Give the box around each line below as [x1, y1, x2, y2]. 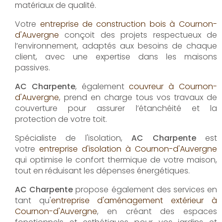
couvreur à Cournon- [129, 80, 217, 92]
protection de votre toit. [15, 113, 107, 125]
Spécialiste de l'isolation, [15, 132, 132, 144]
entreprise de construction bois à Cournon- [40, 18, 217, 30]
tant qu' [15, 194, 51, 206]
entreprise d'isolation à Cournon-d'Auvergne [39, 143, 217, 155]
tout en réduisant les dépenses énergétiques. [15, 165, 190, 176]
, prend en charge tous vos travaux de [59, 91, 217, 103]
